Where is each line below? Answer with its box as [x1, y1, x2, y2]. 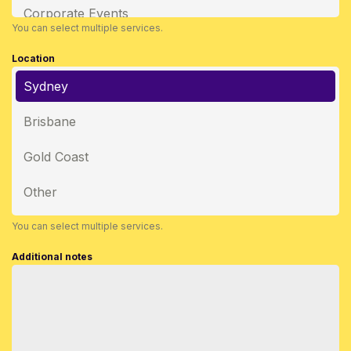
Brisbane [24, 114, 76, 130]
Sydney [24, 78, 68, 95]
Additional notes [12, 251, 92, 263]
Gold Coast [24, 149, 89, 165]
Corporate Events [24, 5, 128, 22]
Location [12, 52, 55, 65]
